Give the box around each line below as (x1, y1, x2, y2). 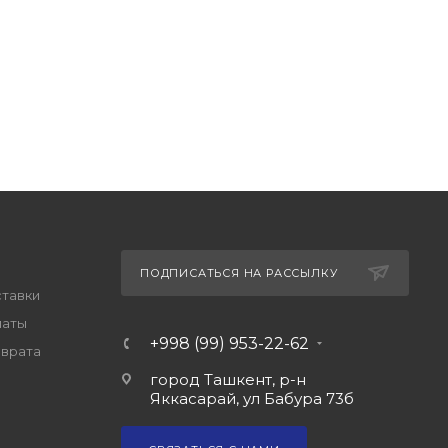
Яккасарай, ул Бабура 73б (149, 389, 354, 408)
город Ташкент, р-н (149, 370, 306, 389)
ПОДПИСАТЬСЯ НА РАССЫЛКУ (139, 266, 338, 280)
